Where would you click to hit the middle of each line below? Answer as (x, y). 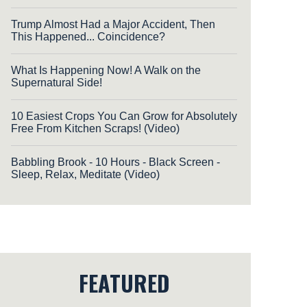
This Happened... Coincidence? (88, 36)
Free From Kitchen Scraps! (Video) (95, 128)
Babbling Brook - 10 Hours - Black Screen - (115, 162)
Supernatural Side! (57, 82)
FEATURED (124, 282)
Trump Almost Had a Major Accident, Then (113, 24)
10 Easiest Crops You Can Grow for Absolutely (124, 116)
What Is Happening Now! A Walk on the (106, 70)
